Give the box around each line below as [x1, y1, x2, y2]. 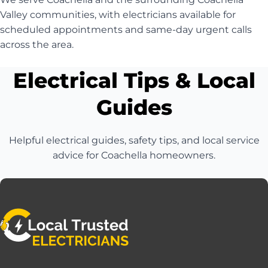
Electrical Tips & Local [13, 68, 255, 94]
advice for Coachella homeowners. [53, 150, 215, 162]
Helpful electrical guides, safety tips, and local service [8, 135, 260, 147]
